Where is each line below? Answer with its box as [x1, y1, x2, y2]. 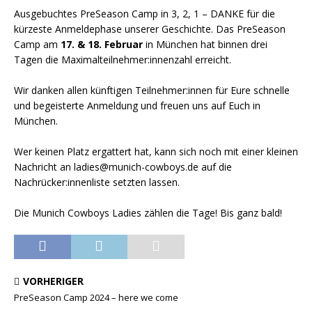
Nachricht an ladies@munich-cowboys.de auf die [14, 160, 232, 173]
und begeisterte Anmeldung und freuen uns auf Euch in [14, 99, 260, 112]
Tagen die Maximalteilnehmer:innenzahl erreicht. [14, 53, 231, 66]
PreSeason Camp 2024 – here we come [14, 291, 178, 304]
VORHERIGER [23, 274, 84, 288]
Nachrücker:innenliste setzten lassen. [14, 175, 180, 189]
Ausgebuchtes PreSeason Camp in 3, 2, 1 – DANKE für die [14, 7, 275, 20]
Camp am [14, 38, 61, 51]
